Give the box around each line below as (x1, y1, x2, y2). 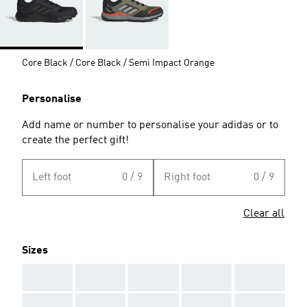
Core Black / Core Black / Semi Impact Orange (22, 58, 214, 68)
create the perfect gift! (22, 134, 129, 146)
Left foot (32, 171, 71, 183)
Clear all (243, 208, 284, 219)
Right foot (164, 171, 210, 183)
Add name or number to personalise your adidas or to (22, 119, 278, 131)
